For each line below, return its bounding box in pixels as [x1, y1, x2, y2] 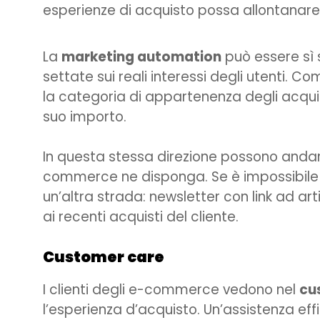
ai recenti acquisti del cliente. [43, 207, 239, 227]
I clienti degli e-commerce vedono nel [43, 280, 299, 300]
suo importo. [43, 107, 126, 127]
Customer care [43, 246, 164, 268]
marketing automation [61, 47, 221, 67]
